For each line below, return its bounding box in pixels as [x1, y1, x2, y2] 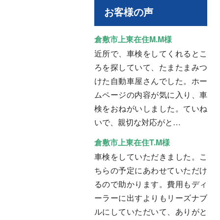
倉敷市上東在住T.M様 [94, 136, 170, 148]
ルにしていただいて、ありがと [94, 205, 207, 217]
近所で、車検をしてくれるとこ [94, 47, 207, 59]
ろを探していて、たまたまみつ [94, 61, 207, 73]
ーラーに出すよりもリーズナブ [94, 192, 207, 203]
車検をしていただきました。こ [94, 150, 207, 162]
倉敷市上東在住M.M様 [94, 33, 172, 45]
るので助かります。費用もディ [94, 178, 207, 190]
